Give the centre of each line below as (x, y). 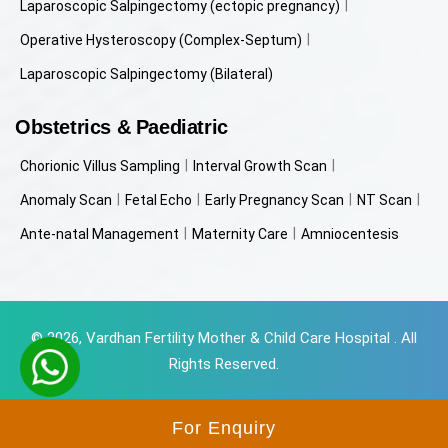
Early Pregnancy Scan (274, 199)
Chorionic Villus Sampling (100, 165)
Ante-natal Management (99, 233)
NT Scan (384, 199)
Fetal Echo (158, 199)
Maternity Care (240, 233)
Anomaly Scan (66, 199)
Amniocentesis (350, 233)
